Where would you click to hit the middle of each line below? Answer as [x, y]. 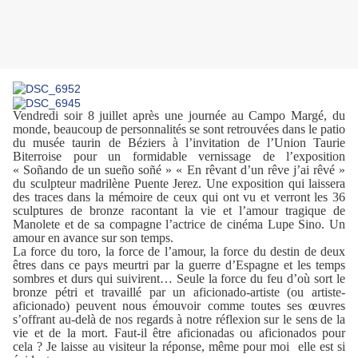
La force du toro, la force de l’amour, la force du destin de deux [179, 252]
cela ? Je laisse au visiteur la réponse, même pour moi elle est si [179, 347]
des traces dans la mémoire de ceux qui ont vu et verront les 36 [179, 197]
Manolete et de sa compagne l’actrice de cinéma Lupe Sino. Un [179, 225]
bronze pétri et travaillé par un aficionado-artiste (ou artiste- [179, 292]
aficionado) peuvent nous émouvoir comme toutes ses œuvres [179, 306]
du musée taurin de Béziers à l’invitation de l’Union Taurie [179, 143]
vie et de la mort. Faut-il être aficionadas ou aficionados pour [179, 333]
